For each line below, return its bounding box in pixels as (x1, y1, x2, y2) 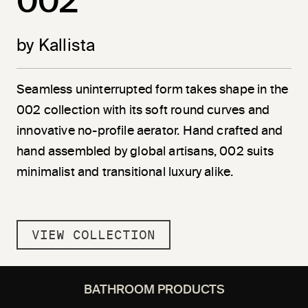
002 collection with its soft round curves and (16, 104, 270, 117)
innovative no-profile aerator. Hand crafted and (16, 124, 283, 137)
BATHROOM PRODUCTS (83, 283, 225, 296)
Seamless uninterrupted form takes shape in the (16, 83, 289, 96)
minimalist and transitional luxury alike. (16, 166, 234, 179)
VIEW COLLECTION (32, 227, 155, 242)
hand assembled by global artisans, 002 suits (16, 145, 274, 158)
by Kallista (16, 37, 96, 54)
